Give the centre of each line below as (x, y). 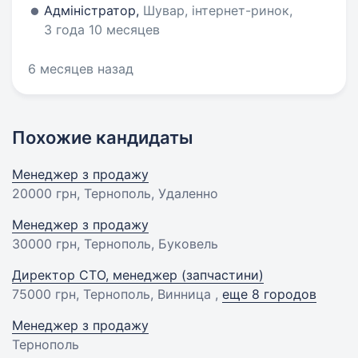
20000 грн (44, 193)
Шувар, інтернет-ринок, (218, 10)
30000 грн (44, 244)
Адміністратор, (93, 10)
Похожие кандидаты (103, 137)
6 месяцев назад (81, 69)
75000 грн (44, 294)
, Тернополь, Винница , (149, 294)
